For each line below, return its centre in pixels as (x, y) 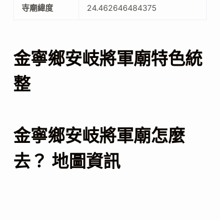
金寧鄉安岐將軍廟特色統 (108, 58)
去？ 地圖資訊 (67, 161)
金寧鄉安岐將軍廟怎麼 (99, 135)
